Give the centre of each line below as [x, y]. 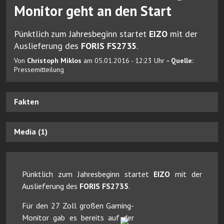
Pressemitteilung [39, 69]
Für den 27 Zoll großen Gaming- [78, 205]
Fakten [26, 102]
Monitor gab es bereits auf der [78, 217]
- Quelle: [180, 60]
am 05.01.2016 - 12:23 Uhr [124, 60]
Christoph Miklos [54, 60]
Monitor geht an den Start [93, 10]
